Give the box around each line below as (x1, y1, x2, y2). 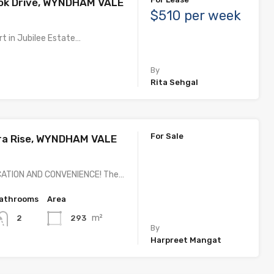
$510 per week (150, 7, 242, 24)
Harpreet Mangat (150, 235, 222, 245)
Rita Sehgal (150, 78, 199, 87)
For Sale (150, 131, 184, 141)
